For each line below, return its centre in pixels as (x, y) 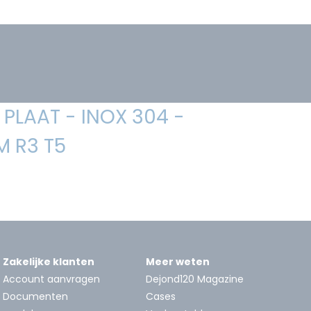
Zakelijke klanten (49, 261)
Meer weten (178, 261)
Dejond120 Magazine (195, 279)
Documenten (35, 296)
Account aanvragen (51, 279)
